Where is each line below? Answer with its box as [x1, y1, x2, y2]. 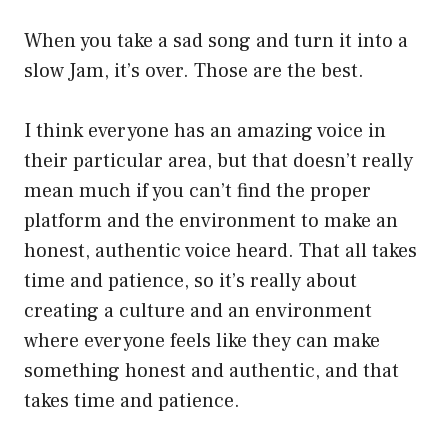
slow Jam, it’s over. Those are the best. [24, 58, 364, 85]
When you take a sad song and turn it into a [24, 28, 408, 55]
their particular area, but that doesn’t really [24, 148, 413, 175]
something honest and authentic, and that [24, 358, 399, 385]
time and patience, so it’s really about [24, 268, 357, 295]
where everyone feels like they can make [24, 328, 380, 355]
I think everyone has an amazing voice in [24, 118, 386, 145]
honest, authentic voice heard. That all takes [24, 238, 417, 265]
